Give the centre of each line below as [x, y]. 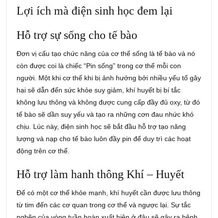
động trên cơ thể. [43, 151]
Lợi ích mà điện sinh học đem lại [95, 11]
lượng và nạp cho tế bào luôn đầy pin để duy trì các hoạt [104, 139]
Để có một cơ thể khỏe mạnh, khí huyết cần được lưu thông [109, 193]
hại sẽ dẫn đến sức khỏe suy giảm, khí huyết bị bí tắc [99, 90]
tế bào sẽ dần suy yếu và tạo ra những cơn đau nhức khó [105, 115]
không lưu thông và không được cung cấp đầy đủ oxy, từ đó [109, 102]
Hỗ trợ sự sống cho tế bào [77, 35]
